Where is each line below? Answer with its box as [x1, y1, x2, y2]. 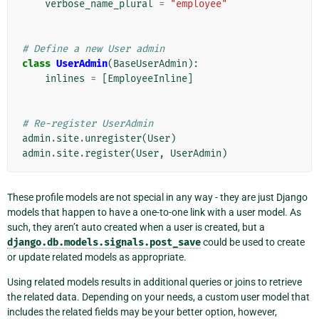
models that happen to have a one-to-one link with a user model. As [7, 206, 301, 219]
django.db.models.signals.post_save [7, 236, 201, 249]
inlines [45, 73, 85, 85]
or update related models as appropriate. [7, 251, 187, 263]
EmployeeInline [108, 73, 187, 85]
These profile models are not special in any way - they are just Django [7, 192, 308, 204]
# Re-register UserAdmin [22, 117, 153, 130]
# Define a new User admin [22, 43, 164, 56]
